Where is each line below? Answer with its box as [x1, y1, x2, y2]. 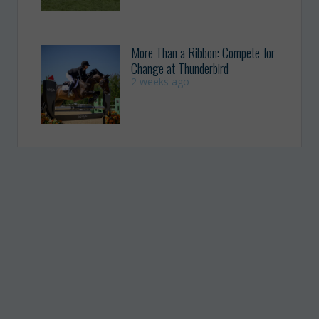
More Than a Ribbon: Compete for [131, 43, 276, 62]
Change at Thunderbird [131, 58, 229, 78]
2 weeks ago [131, 74, 190, 88]
